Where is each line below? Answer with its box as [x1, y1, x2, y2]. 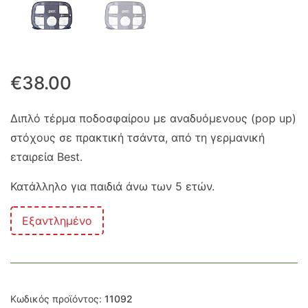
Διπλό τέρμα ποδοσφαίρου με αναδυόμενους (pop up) [10, 111, 296, 125]
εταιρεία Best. [10, 150, 82, 164]
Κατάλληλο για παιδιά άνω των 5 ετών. [10, 179, 214, 193]
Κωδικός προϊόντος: [10, 293, 104, 305]
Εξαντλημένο [22, 214, 92, 228]
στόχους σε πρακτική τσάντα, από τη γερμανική [10, 131, 265, 144]
